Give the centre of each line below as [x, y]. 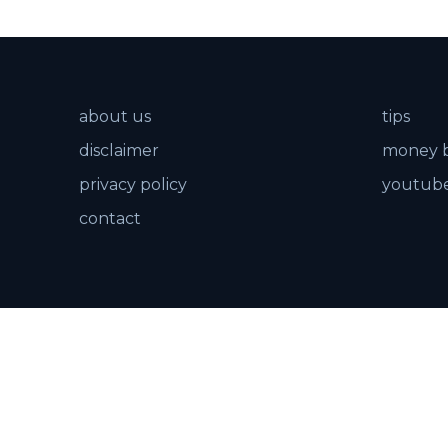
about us [115, 116]
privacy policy [133, 184]
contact [110, 218]
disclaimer [119, 150]
